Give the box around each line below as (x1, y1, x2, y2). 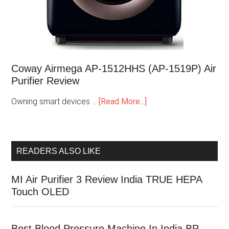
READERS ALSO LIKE (16, 147, 101, 156)
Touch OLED (11, 186, 70, 198)
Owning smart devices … (11, 97, 99, 107)
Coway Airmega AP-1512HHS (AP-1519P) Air (11, 63, 217, 75)
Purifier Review (11, 75, 80, 87)
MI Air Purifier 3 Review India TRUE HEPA (11, 174, 202, 186)
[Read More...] (99, 97, 147, 107)
